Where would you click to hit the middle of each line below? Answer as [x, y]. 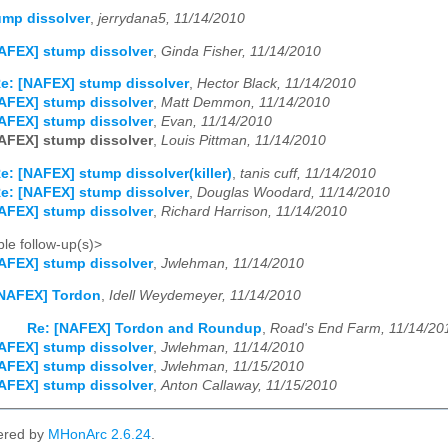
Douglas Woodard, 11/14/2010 [293, 193]
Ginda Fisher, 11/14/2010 [241, 51]
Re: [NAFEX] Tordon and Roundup [144, 328]
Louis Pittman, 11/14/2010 [243, 141]
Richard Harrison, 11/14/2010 [254, 212]
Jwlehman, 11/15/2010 [232, 366]
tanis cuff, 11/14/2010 [308, 174]
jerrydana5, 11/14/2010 [171, 19]
